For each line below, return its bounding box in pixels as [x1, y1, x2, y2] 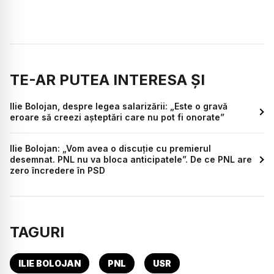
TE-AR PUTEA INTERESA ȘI [10, 70, 205, 89]
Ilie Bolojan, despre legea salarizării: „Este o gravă [10, 100, 228, 111]
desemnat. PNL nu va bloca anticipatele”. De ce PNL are [10, 154, 252, 165]
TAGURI [10, 223, 64, 241]
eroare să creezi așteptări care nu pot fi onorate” [10, 111, 224, 122]
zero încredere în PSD [10, 165, 105, 176]
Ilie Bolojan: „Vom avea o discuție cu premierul [10, 143, 211, 154]
